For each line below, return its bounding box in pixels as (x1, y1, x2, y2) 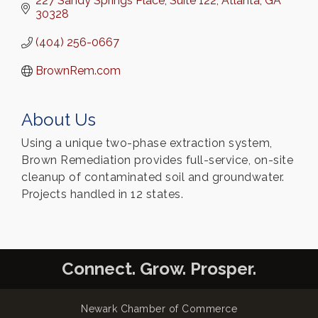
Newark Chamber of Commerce (81, 303, 237, 315)
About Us (21, 109, 96, 131)
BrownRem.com (35, 64, 121, 78)
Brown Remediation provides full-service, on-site (21, 153, 293, 168)
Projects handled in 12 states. (21, 187, 183, 202)
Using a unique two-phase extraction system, (21, 136, 273, 150)
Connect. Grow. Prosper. (62, 258, 256, 280)
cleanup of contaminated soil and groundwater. (21, 170, 285, 185)
